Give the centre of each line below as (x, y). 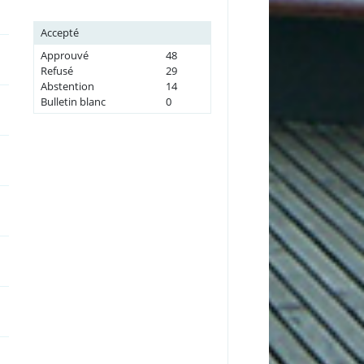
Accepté (59, 32)
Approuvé (64, 55)
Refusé (56, 70)
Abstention (67, 86)
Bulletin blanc (73, 101)
